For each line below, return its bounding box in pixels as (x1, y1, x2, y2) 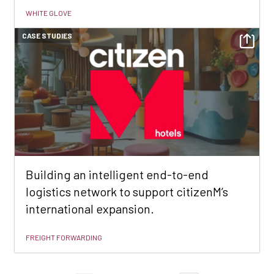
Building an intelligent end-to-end (26, 166, 209, 182)
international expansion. (26, 201, 154, 216)
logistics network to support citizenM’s (26, 183, 228, 199)
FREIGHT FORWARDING (26, 232, 102, 242)
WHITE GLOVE (26, 8, 72, 17)
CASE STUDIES (22, 31, 72, 40)
